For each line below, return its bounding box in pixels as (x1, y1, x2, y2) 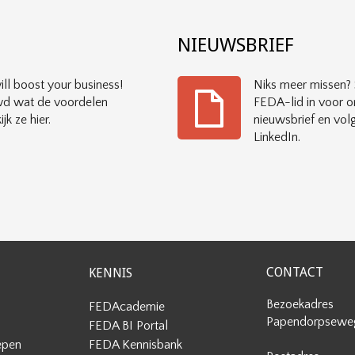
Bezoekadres (266, 297, 334, 311)
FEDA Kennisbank (88, 338, 182, 352)
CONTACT (266, 265, 323, 280)
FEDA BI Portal (88, 319, 168, 333)
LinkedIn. (254, 130, 300, 144)
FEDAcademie (88, 300, 165, 314)
